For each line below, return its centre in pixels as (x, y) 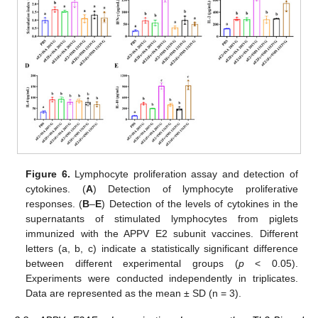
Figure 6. (48, 174)
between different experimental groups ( (132, 263)
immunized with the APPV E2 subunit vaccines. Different (162, 233)
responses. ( (54, 203)
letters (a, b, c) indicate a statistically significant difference (162, 248)
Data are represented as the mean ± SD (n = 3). (134, 293)
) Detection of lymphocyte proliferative (195, 188)
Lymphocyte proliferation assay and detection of (184, 174)
